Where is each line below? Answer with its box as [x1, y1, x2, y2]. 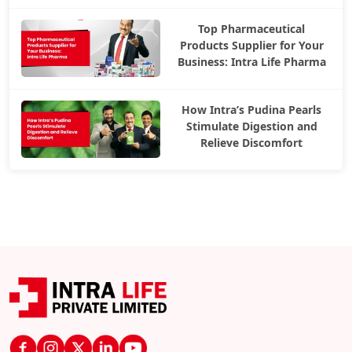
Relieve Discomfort [200, 135, 303, 151]
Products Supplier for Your [179, 38, 324, 53]
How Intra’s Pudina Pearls [181, 102, 322, 118]
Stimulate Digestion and [185, 119, 317, 134]
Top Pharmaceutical [198, 21, 306, 37]
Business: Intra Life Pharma [177, 54, 326, 70]
